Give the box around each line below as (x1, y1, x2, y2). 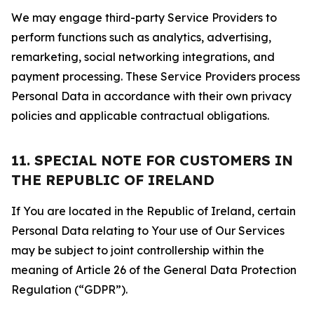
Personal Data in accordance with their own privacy (11, 89, 292, 103)
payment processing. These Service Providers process (11, 69, 300, 83)
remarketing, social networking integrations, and (11, 50, 275, 64)
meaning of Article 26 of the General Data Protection (11, 263, 296, 277)
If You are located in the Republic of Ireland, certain (11, 204, 296, 218)
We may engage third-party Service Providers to (11, 11, 277, 25)
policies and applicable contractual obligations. (11, 109, 269, 123)
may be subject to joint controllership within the (11, 243, 264, 257)
